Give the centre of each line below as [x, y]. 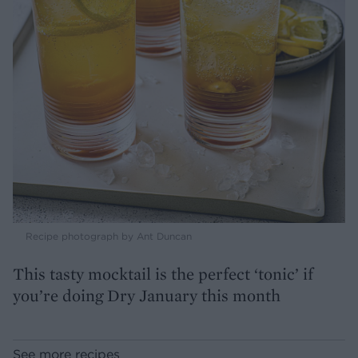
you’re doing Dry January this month [147, 296]
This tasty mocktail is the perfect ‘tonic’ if [163, 274]
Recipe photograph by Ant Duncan [109, 237]
